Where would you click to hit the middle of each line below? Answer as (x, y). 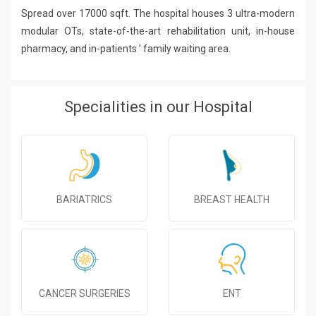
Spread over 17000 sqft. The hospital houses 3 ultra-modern (158, 13)
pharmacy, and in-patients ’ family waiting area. (126, 48)
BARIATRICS (84, 200)
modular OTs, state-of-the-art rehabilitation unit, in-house (158, 31)
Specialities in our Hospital (158, 107)
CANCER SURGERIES (84, 294)
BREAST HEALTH (232, 200)
